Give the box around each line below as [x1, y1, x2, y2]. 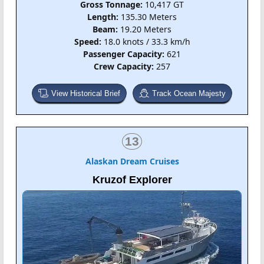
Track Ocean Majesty [152, 89, 226, 98]
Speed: [74, 36, 101, 48]
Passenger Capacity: [83, 48, 164, 60]
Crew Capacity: [94, 61, 154, 72]
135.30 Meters [118, 11, 177, 23]
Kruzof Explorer [92, 174, 172, 186]
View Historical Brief [51, 89, 120, 98]
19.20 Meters [118, 24, 171, 35]
